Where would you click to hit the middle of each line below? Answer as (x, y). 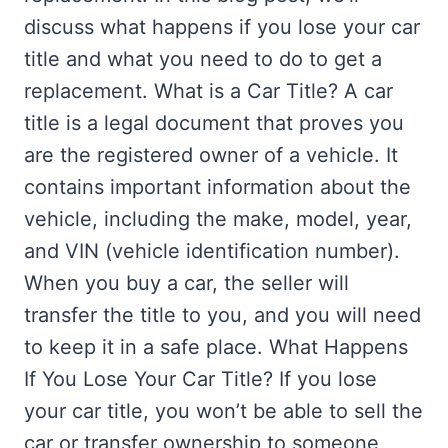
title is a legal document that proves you (214, 123)
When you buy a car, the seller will (186, 283)
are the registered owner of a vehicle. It (211, 155)
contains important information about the (217, 187)
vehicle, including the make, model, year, (218, 219)
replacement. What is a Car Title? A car (208, 91)
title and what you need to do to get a (203, 59)
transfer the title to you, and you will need (222, 315)
